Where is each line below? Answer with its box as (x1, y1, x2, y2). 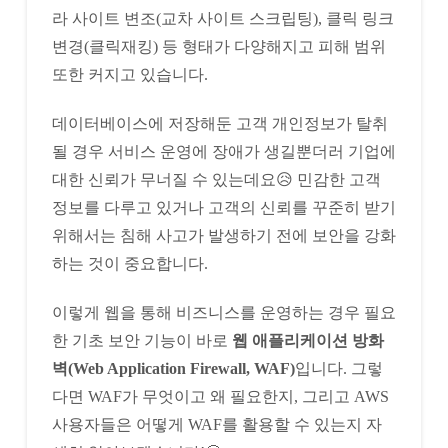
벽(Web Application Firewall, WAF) (51, 359, 295, 377)
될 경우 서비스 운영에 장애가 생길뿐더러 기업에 (51, 142, 396, 160)
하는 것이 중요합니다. (51, 254, 208, 272)
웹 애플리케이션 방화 (231, 331, 384, 349)
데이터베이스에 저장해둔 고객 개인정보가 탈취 (51, 114, 388, 132)
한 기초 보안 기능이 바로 (51, 331, 232, 349)
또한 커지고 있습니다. (51, 65, 208, 83)
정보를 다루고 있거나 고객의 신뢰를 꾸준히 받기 (51, 198, 396, 216)
